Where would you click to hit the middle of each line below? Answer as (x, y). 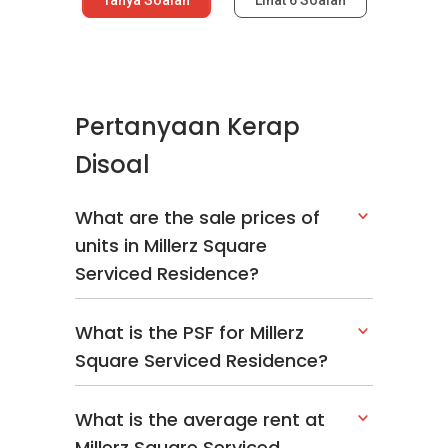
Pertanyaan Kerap (187, 126)
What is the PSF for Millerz (189, 332)
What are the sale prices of (197, 217)
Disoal (112, 164)
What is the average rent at (200, 419)
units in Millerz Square (171, 245)
